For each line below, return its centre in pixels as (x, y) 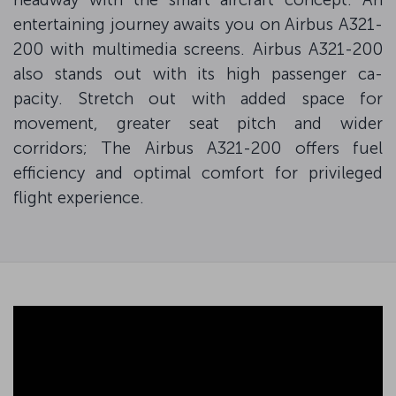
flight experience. (79, 197)
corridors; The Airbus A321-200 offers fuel (198, 148)
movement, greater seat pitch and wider (198, 123)
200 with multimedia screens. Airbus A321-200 (198, 49)
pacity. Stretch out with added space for (198, 98)
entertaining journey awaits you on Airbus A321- (198, 24)
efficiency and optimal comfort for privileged (198, 172)
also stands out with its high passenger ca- (198, 73)
